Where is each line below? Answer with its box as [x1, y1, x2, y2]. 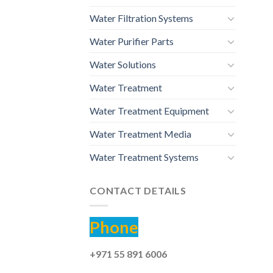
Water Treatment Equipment [90, 105, 209, 117]
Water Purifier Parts [90, 35, 174, 48]
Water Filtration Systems [90, 12, 193, 24]
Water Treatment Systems [90, 151, 199, 163]
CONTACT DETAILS [90, 185, 186, 197]
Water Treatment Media [90, 128, 191, 140]
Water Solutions [90, 58, 156, 71]
